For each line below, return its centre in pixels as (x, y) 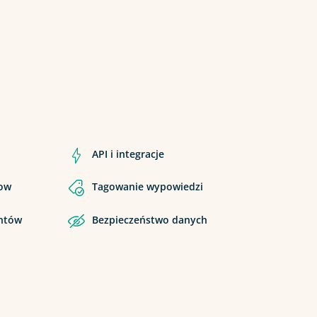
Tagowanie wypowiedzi (147, 187)
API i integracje (128, 154)
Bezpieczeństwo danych (149, 219)
